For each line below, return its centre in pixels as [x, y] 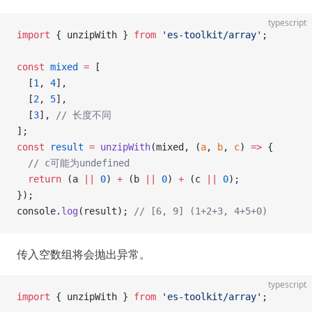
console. [39, 211]
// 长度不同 [84, 115]
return [39, 179]
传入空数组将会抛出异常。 [84, 254]
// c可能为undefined [73, 163]
